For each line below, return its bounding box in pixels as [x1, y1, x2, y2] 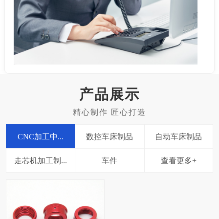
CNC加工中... [18, 132, 64, 141]
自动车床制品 [155, 132, 202, 141]
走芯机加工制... [14, 156, 67, 165]
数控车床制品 [86, 132, 133, 141]
